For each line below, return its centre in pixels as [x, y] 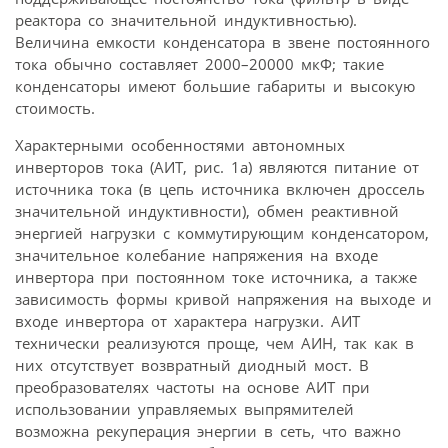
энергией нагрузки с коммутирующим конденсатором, [222, 233]
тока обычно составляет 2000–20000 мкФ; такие [199, 64]
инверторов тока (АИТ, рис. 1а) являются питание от [217, 167]
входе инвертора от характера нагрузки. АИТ [187, 321]
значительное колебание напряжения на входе [196, 255]
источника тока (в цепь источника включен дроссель [220, 189]
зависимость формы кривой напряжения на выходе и [223, 299]
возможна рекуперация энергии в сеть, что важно [208, 431]
